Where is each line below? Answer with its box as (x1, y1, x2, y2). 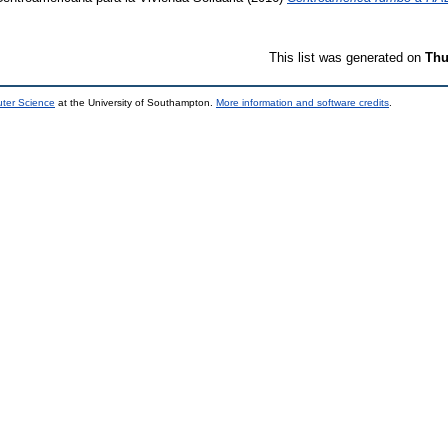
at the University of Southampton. (55, 96, 216, 108)
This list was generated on (269, 49, 425, 65)
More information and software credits (216, 96, 389, 108)
